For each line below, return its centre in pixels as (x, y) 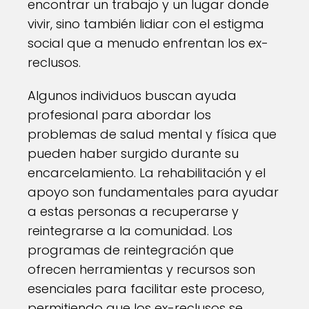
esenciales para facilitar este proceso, (146, 288)
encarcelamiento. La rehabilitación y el (147, 172)
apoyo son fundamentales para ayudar (153, 192)
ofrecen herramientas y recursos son (141, 269)
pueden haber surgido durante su (133, 153)
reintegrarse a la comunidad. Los (130, 230)
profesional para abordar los (119, 114)
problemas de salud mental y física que (152, 134)
